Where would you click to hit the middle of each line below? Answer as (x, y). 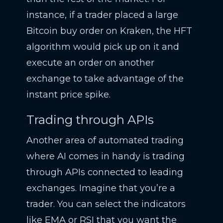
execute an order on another (90, 63)
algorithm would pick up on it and (103, 47)
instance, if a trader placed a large (102, 15)
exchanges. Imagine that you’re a (101, 188)
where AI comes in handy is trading (105, 156)
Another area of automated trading (105, 140)
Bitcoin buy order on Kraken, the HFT (109, 31)
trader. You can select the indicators (106, 204)
